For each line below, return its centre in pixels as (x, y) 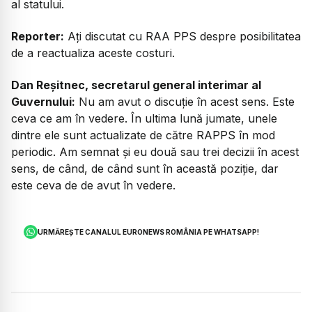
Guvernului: (43, 102)
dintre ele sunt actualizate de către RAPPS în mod (143, 135)
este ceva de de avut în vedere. (93, 186)
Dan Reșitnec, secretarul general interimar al (136, 85)
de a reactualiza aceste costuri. (93, 53)
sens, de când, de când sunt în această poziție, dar (145, 169)
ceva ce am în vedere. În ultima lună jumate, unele (144, 119)
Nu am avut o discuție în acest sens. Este (185, 102)
